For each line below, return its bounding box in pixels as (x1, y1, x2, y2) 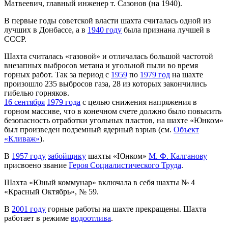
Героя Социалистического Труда (69, 160, 181, 169)
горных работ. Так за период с (4, 70, 111, 79)
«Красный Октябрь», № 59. (4, 187, 99, 196)
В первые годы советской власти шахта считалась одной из (4, 16, 211, 25)
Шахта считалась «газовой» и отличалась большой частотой (4, 51, 213, 61)
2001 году (12, 204, 46, 213)
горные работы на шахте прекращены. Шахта (46, 204, 206, 213)
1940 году (88, 25, 122, 34)
